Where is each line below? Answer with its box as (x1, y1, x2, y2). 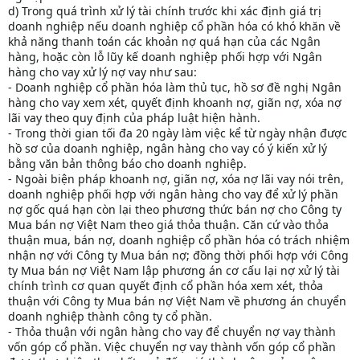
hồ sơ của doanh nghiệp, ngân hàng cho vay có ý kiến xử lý (8, 141, 327, 157)
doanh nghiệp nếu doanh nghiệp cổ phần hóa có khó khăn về (8, 18, 341, 35)
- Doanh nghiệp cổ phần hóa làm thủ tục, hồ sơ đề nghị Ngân (8, 80, 342, 96)
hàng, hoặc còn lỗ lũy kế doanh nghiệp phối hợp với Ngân (8, 49, 322, 65)
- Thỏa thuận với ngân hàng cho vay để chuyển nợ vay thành (8, 324, 336, 340)
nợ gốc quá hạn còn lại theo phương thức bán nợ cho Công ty (8, 202, 342, 218)
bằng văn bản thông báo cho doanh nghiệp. (8, 156, 247, 172)
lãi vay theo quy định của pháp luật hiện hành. (8, 110, 260, 126)
